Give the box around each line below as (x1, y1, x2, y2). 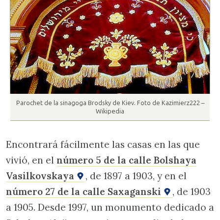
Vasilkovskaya (6, 170, 77, 182)
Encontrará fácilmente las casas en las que (6, 138, 200, 151)
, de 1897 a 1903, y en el (85, 170, 187, 182)
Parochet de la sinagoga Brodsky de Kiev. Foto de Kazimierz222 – (16, 99, 204, 107)
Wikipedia (96, 108, 124, 115)
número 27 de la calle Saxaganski (6, 186, 164, 198)
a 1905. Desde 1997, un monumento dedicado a (6, 201, 214, 214)
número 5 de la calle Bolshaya (56, 154, 196, 166)
